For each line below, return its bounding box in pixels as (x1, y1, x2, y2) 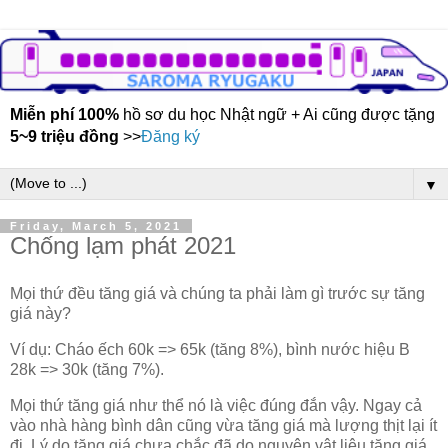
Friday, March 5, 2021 (10, 220, 182, 233)
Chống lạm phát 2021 (10, 232, 236, 260)
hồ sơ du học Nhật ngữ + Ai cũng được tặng (119, 106, 435, 124)
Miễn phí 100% (10, 106, 119, 124)
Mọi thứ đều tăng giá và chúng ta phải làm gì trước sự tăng (10, 285, 425, 303)
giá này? (10, 305, 71, 323)
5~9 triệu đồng (10, 128, 119, 146)
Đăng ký (141, 128, 200, 146)
